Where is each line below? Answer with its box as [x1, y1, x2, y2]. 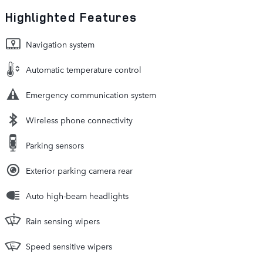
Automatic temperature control [26, 63, 141, 76]
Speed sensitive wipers [26, 240, 112, 252]
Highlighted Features [5, 9, 137, 26]
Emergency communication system [26, 89, 156, 101]
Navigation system [26, 38, 95, 50]
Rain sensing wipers [26, 215, 100, 227]
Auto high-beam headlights [26, 190, 129, 202]
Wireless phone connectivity [26, 114, 133, 126]
